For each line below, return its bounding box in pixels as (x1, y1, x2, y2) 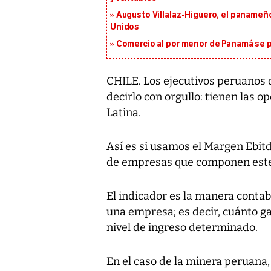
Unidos (110, 21, 140, 32)
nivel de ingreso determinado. (106, 220, 258, 234)
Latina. (106, 105, 141, 119)
